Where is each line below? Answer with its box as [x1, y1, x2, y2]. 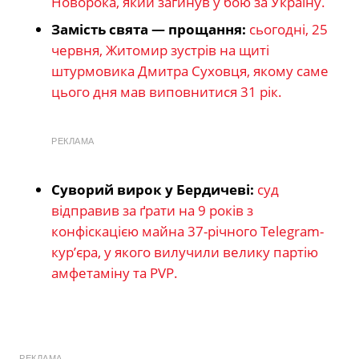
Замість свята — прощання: [51, 20, 246, 39]
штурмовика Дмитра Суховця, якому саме [51, 62, 329, 81]
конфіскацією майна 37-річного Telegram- [51, 222, 324, 241]
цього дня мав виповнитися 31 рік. [51, 83, 282, 102]
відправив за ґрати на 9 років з [51, 201, 253, 220]
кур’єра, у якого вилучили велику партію [51, 243, 318, 262]
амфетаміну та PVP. [51, 264, 178, 283]
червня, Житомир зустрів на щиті [51, 41, 269, 60]
